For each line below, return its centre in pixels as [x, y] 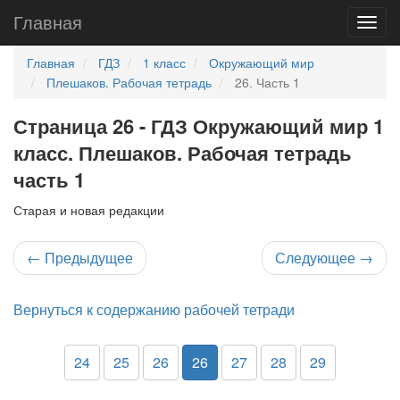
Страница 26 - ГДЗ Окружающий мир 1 [199, 126]
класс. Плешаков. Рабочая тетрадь [183, 153]
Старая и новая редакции [89, 210]
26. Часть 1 [267, 82]
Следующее [317, 258]
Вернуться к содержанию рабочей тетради [154, 309]
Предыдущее [87, 258]
